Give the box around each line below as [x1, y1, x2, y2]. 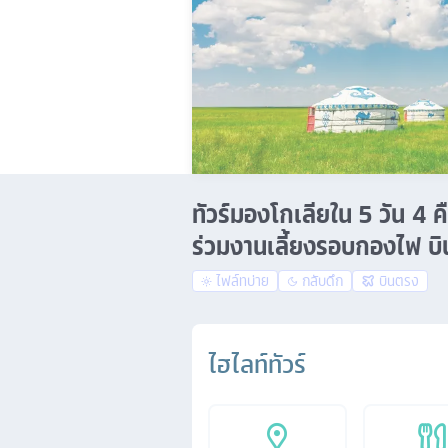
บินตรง [379, 270, 419, 293]
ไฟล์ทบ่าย [216, 270, 269, 293]
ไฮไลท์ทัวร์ [208, 344, 306, 385]
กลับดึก [302, 270, 343, 293]
